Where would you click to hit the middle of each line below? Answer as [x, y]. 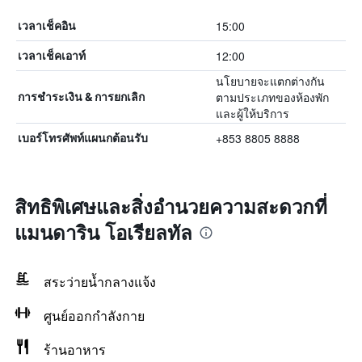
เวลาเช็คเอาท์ [52, 55]
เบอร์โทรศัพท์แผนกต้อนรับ [83, 138]
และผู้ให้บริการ [252, 113]
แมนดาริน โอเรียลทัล [103, 232]
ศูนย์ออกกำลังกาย [94, 316]
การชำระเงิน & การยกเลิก [81, 97]
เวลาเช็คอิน [47, 25]
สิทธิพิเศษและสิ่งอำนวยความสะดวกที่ [171, 206]
